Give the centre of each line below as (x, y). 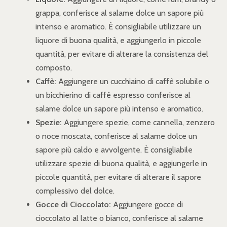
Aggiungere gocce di (147, 204)
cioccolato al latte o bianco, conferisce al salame (119, 218)
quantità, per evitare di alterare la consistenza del (122, 54)
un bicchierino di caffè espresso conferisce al (113, 95)
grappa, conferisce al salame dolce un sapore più (120, 13)
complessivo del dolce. (75, 191)
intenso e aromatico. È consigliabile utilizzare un (118, 26)
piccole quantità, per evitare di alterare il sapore (118, 177)
